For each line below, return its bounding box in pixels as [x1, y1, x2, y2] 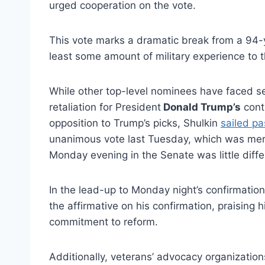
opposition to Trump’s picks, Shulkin [49, 117, 221, 129]
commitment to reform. [49, 215, 158, 228]
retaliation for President [49, 101, 161, 113]
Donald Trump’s [161, 101, 241, 113]
